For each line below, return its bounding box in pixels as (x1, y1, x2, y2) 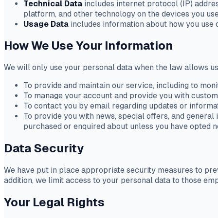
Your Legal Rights (4, 196, 105, 209)
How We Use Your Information (4, 39, 173, 53)
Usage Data (23, 19, 69, 29)
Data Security (4, 142, 84, 155)
